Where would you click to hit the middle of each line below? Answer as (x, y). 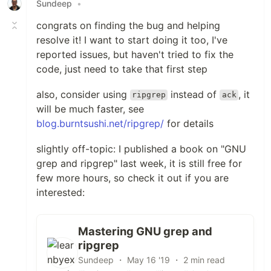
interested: (60, 192)
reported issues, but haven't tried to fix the (135, 54)
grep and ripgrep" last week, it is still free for (139, 163)
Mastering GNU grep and (145, 231)
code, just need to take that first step (122, 69)
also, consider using (83, 94)
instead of (194, 94)
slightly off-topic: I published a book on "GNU (141, 149)
